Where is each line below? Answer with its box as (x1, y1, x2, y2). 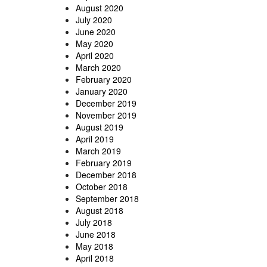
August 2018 (76, 204, 123, 217)
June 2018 (76, 228, 116, 241)
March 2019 (76, 145, 121, 157)
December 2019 (76, 97, 136, 110)
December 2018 (76, 169, 136, 181)
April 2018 (76, 252, 114, 265)
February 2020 (76, 73, 132, 86)
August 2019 (76, 121, 123, 133)
